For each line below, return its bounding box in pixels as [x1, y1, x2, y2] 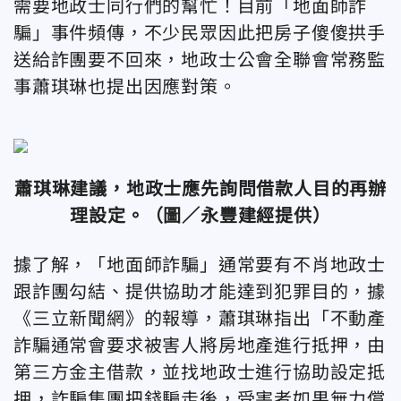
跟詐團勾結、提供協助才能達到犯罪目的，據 [13, 282, 386, 302]
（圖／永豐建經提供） [144, 206, 331, 226]
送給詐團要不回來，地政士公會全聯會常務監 [13, 50, 386, 70]
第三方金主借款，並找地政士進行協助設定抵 [13, 363, 386, 382]
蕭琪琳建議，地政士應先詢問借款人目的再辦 [14, 179, 387, 199]
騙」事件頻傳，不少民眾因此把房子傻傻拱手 [13, 23, 386, 43]
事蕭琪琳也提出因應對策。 [13, 77, 237, 97]
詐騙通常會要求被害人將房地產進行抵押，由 [13, 336, 386, 355]
